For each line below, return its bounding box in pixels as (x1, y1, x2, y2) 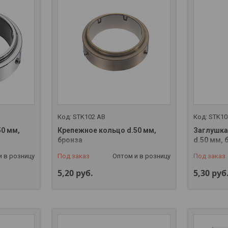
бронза (57, 135, 82, 144)
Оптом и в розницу (112, 152, 171, 160)
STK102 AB (72, 112, 105, 121)
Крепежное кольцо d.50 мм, (57, 126, 156, 134)
